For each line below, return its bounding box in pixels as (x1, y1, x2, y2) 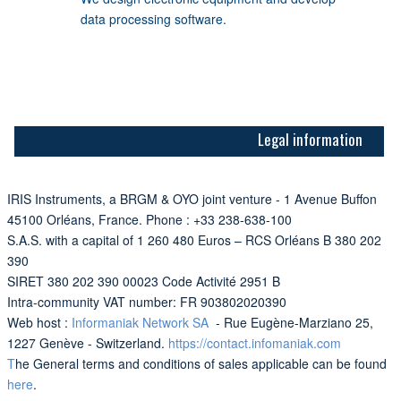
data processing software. (80, 10, 226, 29)
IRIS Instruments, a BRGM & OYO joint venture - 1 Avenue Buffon (7, 190, 377, 209)
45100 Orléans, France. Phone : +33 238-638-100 (7, 210, 292, 229)
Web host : (7, 313, 72, 332)
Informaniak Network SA (72, 313, 212, 332)
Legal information (258, 128, 363, 151)
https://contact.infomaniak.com (168, 334, 341, 353)
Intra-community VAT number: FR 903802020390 (7, 293, 286, 311)
